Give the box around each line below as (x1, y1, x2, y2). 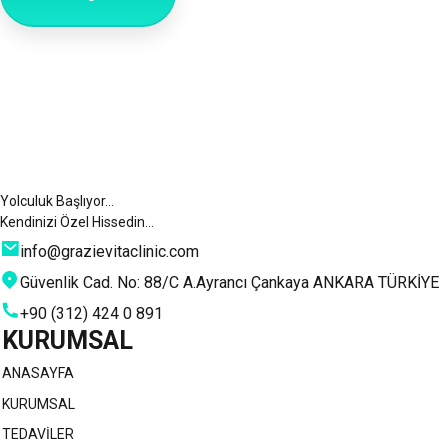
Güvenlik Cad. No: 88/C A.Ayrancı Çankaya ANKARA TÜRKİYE (20, 273, 439, 293)
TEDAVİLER (2, 425, 74, 442)
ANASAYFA (2, 365, 74, 382)
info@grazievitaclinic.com (20, 242, 199, 262)
